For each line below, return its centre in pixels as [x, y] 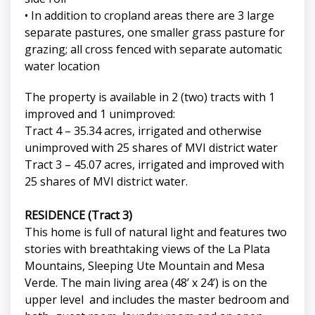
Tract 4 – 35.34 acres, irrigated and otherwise [143, 131]
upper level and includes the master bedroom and [157, 300]
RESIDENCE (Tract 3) [78, 216]
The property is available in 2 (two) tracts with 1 [150, 97]
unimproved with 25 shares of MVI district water [151, 148]
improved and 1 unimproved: [100, 114]
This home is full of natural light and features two [156, 232]
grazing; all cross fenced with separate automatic [153, 50]
